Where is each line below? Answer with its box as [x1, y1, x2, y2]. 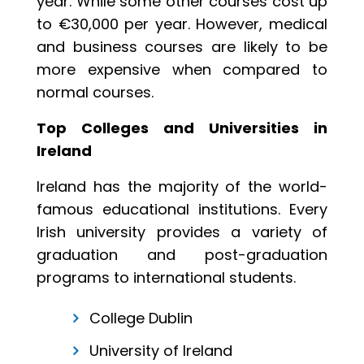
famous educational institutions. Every [37, 199, 327, 220]
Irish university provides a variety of [37, 222, 327, 243]
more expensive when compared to [37, 59, 327, 80]
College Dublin [89, 308, 193, 329]
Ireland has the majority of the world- [37, 176, 327, 197]
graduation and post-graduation [37, 245, 327, 266]
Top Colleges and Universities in [37, 118, 327, 139]
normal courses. [37, 82, 154, 103]
